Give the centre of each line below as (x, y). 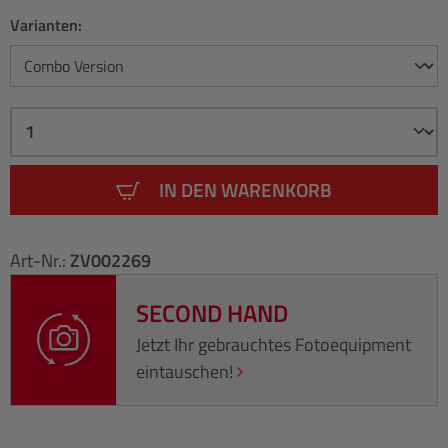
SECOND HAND (212, 312)
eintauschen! (187, 371)
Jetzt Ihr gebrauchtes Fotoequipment (274, 344)
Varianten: (46, 24)
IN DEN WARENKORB (245, 189)
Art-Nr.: (40, 260)
